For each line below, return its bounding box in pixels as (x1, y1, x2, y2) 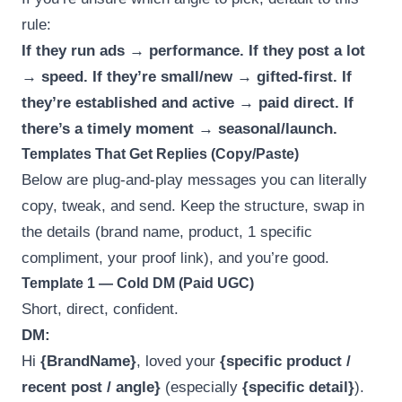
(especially (161, 378, 242, 396)
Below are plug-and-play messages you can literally (22, 170, 367, 188)
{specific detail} (242, 378, 354, 396)
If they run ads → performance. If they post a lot (22, 41, 365, 59)
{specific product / (220, 352, 351, 370)
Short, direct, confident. (22, 300, 179, 318)
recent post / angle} (22, 378, 161, 396)
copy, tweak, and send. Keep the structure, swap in (22, 197, 364, 214)
